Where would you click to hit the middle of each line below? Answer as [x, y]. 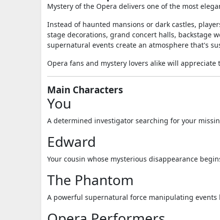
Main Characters [85, 90]
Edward [71, 141]
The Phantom [90, 180]
